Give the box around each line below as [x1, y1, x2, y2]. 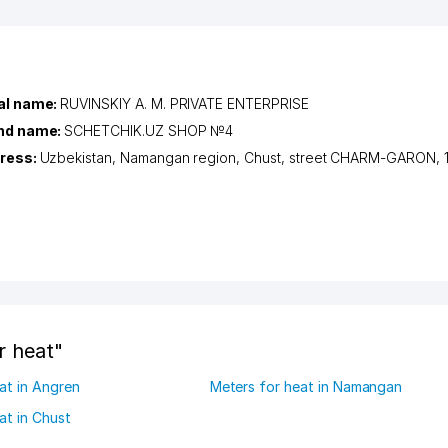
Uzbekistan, [39, 149, 120, 166]
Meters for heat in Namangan [209, 377, 403, 395]
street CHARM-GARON [288, 149, 436, 166]
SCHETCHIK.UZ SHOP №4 [64, 122, 234, 139]
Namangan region [119, 149, 237, 166]
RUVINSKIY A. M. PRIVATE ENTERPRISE [60, 95, 309, 112]
